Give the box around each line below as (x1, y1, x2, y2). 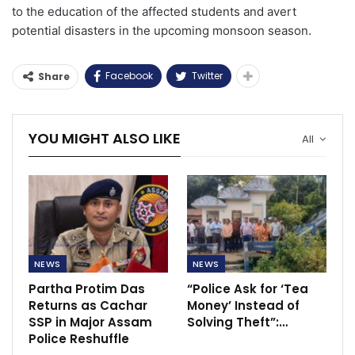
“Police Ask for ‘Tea (187, 281, 308, 298)
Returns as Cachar (29, 297, 147, 315)
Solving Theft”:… (187, 314, 288, 331)
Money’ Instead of (187, 297, 300, 315)
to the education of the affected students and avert (12, 4, 296, 20)
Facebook (105, 69, 153, 83)
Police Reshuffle (29, 330, 129, 348)
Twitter (192, 69, 223, 83)
